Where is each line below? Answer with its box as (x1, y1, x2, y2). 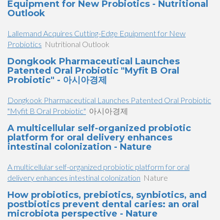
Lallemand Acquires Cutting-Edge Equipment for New (7, 28, 186, 38)
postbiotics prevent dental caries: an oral (7, 199, 199, 210)
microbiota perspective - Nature (7, 208, 158, 219)
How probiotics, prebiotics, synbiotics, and (7, 190, 207, 200)
